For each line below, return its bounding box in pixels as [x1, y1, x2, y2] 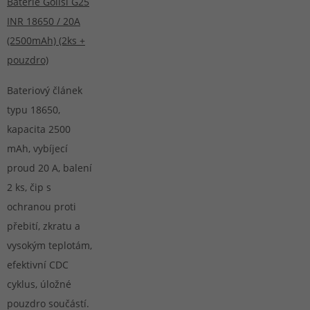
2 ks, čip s [7, 181, 51, 194]
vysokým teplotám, [7, 239, 92, 252]
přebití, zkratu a [7, 219, 80, 232]
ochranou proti [7, 200, 76, 213]
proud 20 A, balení [7, 161, 92, 174]
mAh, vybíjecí [7, 142, 68, 155]
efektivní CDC [7, 258, 69, 271]
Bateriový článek [7, 84, 82, 97]
